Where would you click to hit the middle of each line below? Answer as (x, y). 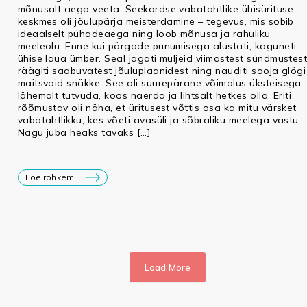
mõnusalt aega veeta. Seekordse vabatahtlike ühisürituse (155, 9)
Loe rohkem (49, 177)
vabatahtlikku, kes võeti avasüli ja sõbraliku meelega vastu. (159, 120)
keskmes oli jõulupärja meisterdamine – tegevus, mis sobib (156, 22)
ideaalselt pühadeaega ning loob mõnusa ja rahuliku (144, 34)
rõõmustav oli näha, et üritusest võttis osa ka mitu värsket (157, 108)
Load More (168, 268)
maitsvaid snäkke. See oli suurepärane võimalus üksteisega (159, 83)
